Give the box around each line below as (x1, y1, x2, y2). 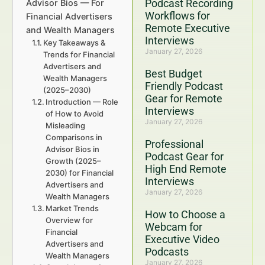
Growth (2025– (46, 156, 102, 166)
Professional (145, 138, 203, 150)
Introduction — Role (46, 97, 119, 106)
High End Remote (145, 163, 227, 175)
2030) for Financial (46, 168, 114, 177)
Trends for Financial (43, 50, 115, 59)
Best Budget (145, 67, 202, 80)
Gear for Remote (145, 92, 222, 105)
